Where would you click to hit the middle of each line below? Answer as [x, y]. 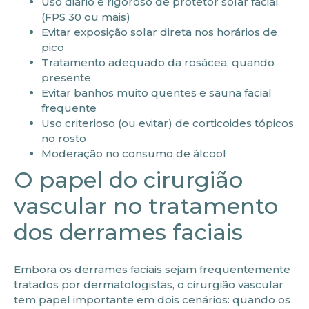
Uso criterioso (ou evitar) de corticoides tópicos [168, 123]
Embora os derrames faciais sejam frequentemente [152, 269]
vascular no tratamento [146, 206]
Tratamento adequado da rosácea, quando [158, 62]
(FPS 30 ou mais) [86, 17]
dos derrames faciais [128, 232]
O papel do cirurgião [128, 179]
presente [66, 77]
